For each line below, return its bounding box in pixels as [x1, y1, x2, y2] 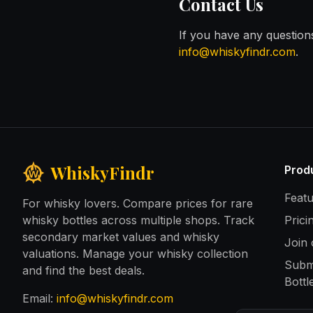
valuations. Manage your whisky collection [22, 247, 248, 261]
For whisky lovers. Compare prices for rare [22, 196, 253, 210]
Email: [22, 291, 53, 305]
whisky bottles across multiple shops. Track [22, 213, 254, 227]
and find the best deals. [22, 263, 145, 277]
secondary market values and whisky [22, 230, 219, 244]
